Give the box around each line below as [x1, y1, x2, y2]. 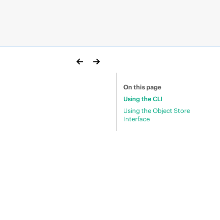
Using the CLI [123, 95, 163, 103]
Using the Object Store [123, 106, 190, 114]
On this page [123, 83, 162, 91]
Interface [123, 114, 150, 123]
